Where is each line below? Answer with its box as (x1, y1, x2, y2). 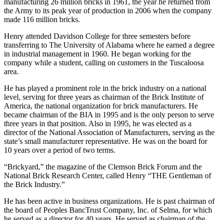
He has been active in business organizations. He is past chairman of (4, 196, 215, 205)
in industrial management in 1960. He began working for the (4, 49, 191, 58)
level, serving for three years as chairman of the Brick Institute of (4, 92, 204, 101)
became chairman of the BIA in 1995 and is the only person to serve (4, 110, 214, 119)
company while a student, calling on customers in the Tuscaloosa (4, 58, 204, 67)
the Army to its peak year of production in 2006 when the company (4, 6, 212, 15)
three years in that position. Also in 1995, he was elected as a (4, 119, 192, 128)
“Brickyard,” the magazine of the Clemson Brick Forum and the (4, 162, 202, 171)
